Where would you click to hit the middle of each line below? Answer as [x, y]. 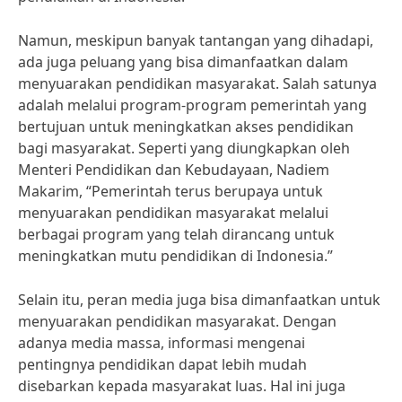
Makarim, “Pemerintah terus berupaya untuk [170, 191]
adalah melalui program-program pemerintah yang [192, 105]
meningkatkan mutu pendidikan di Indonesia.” [175, 256]
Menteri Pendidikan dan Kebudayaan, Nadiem [174, 170]
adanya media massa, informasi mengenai [162, 343]
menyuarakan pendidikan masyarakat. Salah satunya [197, 83]
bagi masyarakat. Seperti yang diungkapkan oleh [184, 148]
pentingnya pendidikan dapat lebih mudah [162, 364]
